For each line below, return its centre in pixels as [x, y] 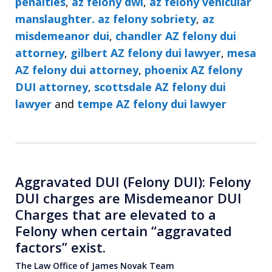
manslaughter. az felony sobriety [106, 19]
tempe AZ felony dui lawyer [152, 104]
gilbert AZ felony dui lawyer [146, 53]
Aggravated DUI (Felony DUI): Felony [133, 181]
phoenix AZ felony [193, 70]
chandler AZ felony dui [176, 36]
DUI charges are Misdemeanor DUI [128, 198]
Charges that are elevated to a [116, 214]
